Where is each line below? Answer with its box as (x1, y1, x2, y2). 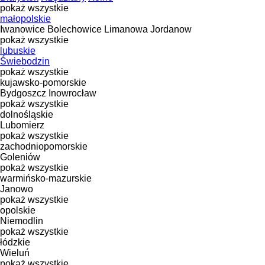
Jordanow (150, 24, 192, 34)
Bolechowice (47, 24, 102, 34)
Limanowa (104, 24, 148, 34)
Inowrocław (49, 88, 96, 98)
